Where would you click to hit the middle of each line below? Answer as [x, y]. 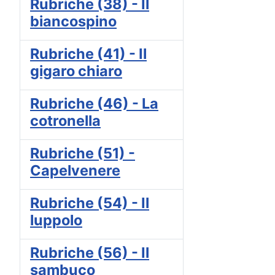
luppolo [56, 220]
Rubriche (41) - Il [88, 54]
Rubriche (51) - [83, 153]
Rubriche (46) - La [94, 104]
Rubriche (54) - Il [90, 203]
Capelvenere [75, 171]
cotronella [65, 121]
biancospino [73, 21]
